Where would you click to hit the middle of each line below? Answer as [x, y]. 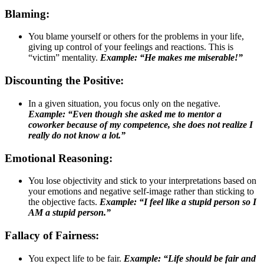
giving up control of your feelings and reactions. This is [131, 47]
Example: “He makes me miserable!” [170, 58]
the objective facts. [64, 202]
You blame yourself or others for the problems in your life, [136, 37]
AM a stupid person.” [70, 213]
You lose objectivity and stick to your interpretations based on [142, 181]
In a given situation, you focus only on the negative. [124, 103]
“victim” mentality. [63, 58]
